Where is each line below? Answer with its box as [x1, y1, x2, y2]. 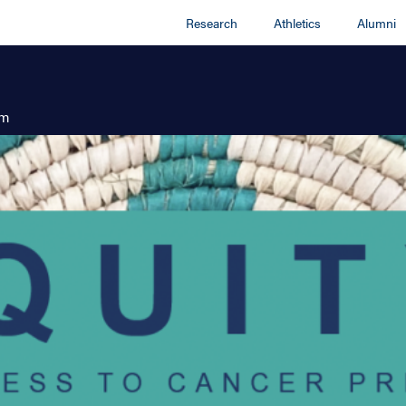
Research [186, 14, 238, 32]
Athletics [274, 14, 322, 32]
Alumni [357, 14, 397, 32]
